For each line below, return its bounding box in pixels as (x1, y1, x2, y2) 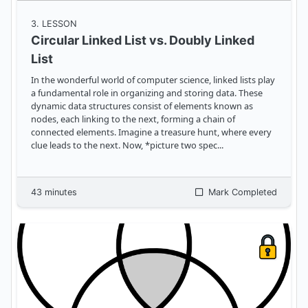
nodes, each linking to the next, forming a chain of (31, 113, 235, 126)
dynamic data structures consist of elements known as (31, 100, 253, 113)
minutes (42, 187, 77, 198)
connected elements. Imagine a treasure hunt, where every (31, 126, 118, 139)
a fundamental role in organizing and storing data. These (31, 87, 263, 100)
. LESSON (36, 19, 77, 30)
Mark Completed (206, 187, 277, 198)
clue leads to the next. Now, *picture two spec (31, 139, 217, 152)
